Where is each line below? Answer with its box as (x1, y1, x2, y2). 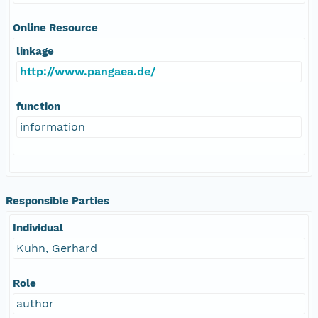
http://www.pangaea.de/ (20, 64, 155, 78)
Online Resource (13, 21, 98, 34)
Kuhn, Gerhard (16, 241, 97, 255)
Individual (13, 221, 63, 234)
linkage (16, 44, 54, 57)
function (16, 99, 60, 113)
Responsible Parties (6, 194, 109, 207)
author (16, 296, 54, 310)
